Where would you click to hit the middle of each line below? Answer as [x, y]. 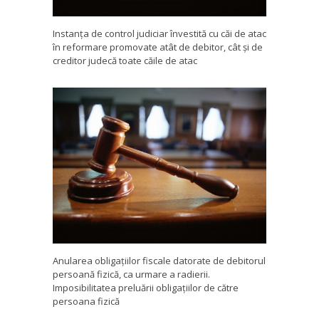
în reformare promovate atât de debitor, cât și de [158, 47]
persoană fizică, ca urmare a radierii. [131, 274]
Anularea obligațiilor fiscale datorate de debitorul [159, 261]
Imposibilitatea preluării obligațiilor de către [146, 288]
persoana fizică [86, 302]
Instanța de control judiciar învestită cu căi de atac [159, 34]
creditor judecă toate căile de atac [125, 61]
